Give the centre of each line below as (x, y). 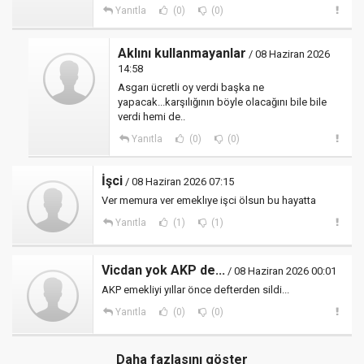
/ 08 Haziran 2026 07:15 (178, 182)
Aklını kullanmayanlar (182, 54)
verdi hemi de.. (152, 117)
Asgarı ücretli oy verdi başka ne (191, 88)
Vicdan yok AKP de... (163, 271)
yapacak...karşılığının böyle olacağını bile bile (222, 102)
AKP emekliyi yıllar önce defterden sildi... (195, 290)
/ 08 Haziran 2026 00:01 (281, 271)
